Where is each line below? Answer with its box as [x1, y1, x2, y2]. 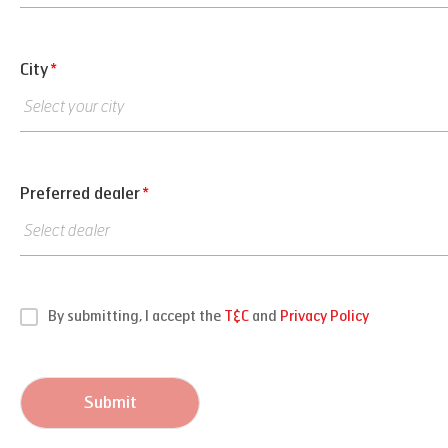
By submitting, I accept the [48, 308, 221, 325]
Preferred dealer [20, 184, 140, 203]
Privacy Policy [280, 308, 369, 325]
